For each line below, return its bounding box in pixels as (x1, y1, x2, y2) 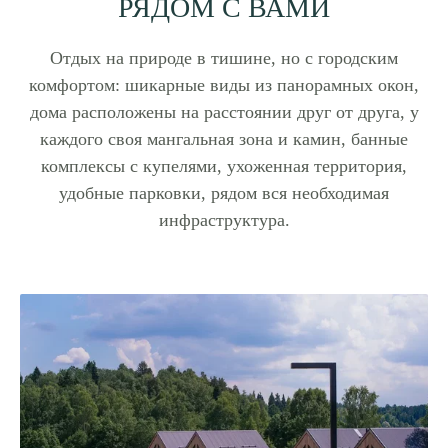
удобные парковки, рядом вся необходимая (59, 183, 389, 204)
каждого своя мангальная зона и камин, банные (40, 129, 408, 150)
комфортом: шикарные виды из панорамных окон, (29, 75, 419, 96)
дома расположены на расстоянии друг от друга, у (29, 102, 419, 123)
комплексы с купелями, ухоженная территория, (41, 156, 407, 177)
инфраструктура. (158, 210, 290, 231)
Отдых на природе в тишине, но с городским (50, 48, 398, 69)
